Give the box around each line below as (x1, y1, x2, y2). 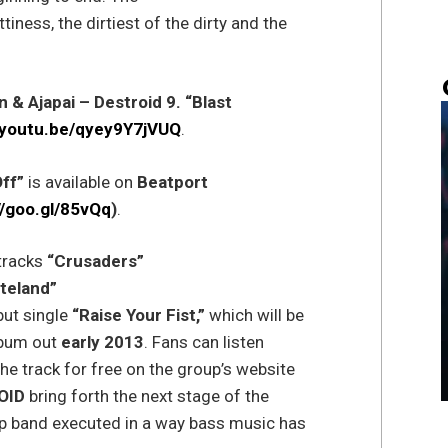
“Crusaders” (46, 251, 144, 272)
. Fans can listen (143, 332, 264, 353)
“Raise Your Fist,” (71, 305, 209, 326)
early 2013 (60, 332, 144, 353)
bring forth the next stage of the (28, 386, 269, 407)
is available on (23, 171, 137, 192)
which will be (208, 305, 304, 326)
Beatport (136, 171, 208, 192)
